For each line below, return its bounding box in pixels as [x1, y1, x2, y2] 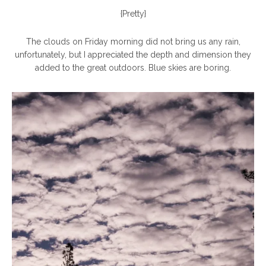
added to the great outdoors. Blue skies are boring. [35, 63, 231, 72]
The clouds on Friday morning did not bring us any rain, [26, 37, 240, 46]
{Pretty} [120, 9, 146, 18]
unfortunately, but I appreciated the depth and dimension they [15, 50, 251, 59]
